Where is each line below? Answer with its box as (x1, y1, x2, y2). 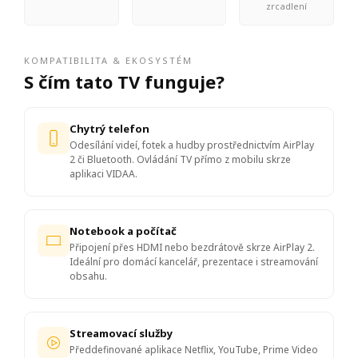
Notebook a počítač (70, 224, 177, 239)
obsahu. (70, 269, 107, 284)
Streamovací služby (70, 326, 173, 341)
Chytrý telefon (70, 121, 149, 137)
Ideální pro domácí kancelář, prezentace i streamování (70, 255, 318, 269)
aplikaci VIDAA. (70, 167, 137, 181)
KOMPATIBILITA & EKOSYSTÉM (24, 54, 193, 67)
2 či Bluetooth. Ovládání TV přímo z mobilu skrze (70, 153, 291, 167)
